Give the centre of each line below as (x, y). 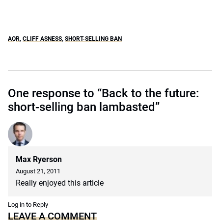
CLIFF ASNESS (42, 39)
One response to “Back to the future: (103, 93)
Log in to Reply (28, 205)
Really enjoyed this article (60, 183)
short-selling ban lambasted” (84, 107)
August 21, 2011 (38, 171)
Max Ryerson (39, 159)
